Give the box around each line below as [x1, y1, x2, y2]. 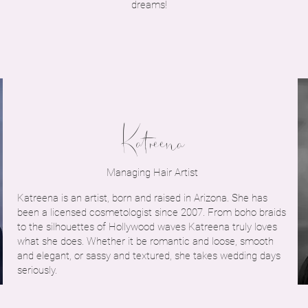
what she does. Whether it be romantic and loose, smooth [17, 235, 274, 247]
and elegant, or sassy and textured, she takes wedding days [17, 250, 280, 262]
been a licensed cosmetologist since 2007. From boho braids [17, 206, 286, 219]
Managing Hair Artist [106, 166, 198, 179]
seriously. [17, 264, 57, 276]
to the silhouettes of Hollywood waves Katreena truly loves [17, 221, 277, 233]
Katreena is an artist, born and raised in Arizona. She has [17, 192, 267, 204]
